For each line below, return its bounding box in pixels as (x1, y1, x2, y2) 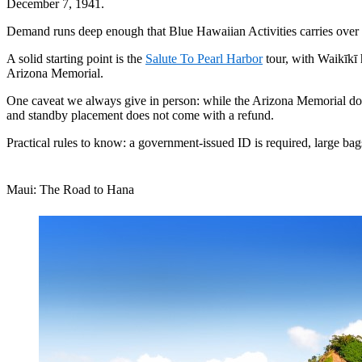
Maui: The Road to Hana (6, 183, 134, 197)
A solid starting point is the (6, 52, 145, 66)
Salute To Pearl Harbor (145, 52, 263, 66)
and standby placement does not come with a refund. (6, 108, 274, 123)
